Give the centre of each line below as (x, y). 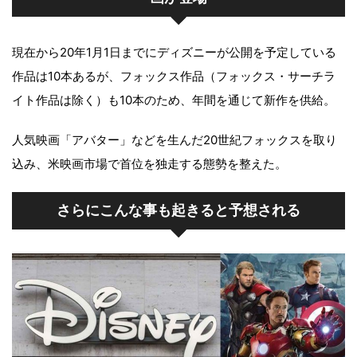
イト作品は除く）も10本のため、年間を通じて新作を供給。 (174, 100)
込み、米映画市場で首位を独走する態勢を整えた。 (149, 163)
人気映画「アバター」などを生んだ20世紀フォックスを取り (175, 139)
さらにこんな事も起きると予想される (178, 210)
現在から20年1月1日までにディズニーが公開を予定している (174, 52)
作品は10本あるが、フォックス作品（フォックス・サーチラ (174, 76)
